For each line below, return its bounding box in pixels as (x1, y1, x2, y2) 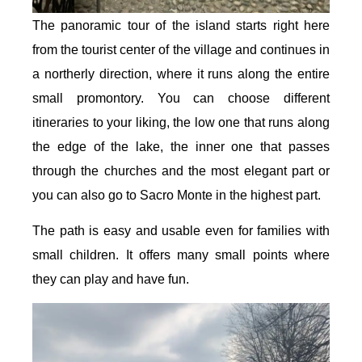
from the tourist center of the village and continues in (32, 42, 330, 57)
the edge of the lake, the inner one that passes (32, 139, 330, 154)
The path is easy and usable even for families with (32, 223, 330, 238)
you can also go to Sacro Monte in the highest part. (32, 187, 321, 202)
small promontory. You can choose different (32, 90, 330, 105)
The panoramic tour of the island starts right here (32, 18, 330, 32)
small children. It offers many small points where (32, 247, 330, 262)
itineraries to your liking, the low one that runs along (32, 115, 330, 129)
